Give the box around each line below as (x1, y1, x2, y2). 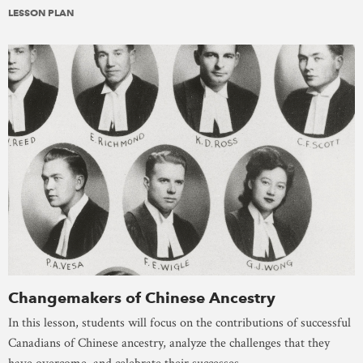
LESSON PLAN (8, 6, 74, 19)
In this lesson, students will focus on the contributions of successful (8, 314, 351, 332)
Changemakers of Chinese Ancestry (8, 288, 275, 308)
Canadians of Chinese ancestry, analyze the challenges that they (8, 335, 330, 352)
